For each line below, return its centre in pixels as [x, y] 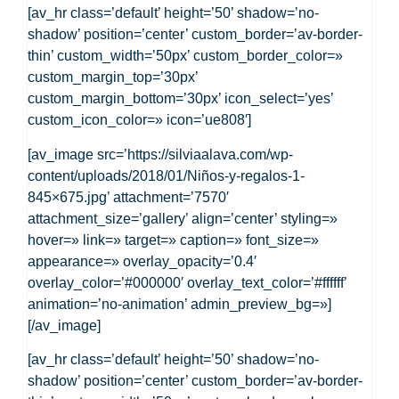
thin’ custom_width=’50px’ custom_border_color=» [186, 56]
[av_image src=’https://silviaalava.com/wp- [161, 154]
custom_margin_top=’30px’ [113, 77]
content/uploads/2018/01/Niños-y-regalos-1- [167, 175]
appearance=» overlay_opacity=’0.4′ [142, 261]
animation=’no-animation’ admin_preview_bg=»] [180, 304]
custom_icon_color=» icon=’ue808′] [140, 120]
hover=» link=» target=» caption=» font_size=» [174, 240]
